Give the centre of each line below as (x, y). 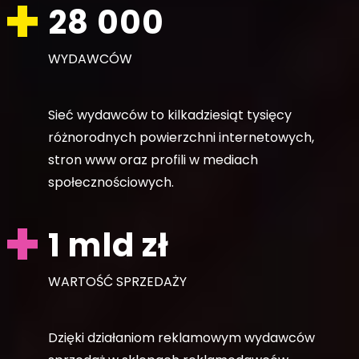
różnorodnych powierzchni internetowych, (181, 137)
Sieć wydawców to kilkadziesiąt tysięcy (170, 115)
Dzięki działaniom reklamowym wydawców (182, 337)
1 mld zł (109, 245)
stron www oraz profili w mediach (153, 159)
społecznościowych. (111, 182)
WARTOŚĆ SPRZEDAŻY (117, 281)
